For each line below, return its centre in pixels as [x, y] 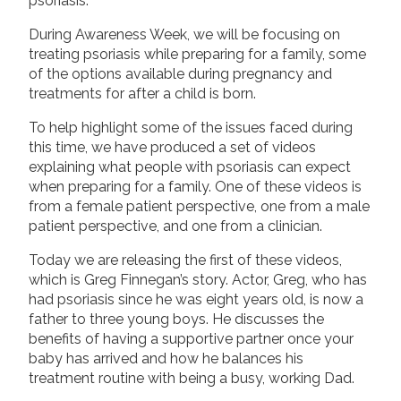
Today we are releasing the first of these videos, [185, 260]
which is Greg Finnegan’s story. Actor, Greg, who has [198, 279]
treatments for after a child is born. [142, 93]
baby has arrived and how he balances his [166, 358]
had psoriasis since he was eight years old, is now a [196, 299]
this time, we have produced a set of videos [172, 147]
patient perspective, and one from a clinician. [175, 226]
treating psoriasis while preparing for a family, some [197, 54]
